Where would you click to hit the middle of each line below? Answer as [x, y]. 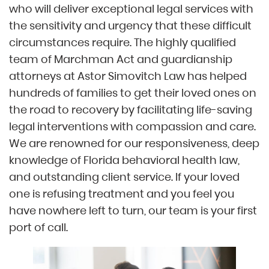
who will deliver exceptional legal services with [131, 9]
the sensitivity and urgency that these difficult [130, 26]
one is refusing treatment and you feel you [122, 194]
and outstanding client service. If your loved [124, 177]
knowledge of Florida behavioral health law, [124, 160]
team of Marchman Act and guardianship [121, 59]
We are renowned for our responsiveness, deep [134, 143]
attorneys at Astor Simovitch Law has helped [128, 76]
